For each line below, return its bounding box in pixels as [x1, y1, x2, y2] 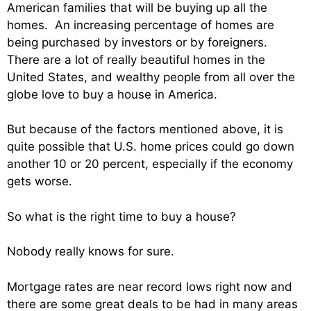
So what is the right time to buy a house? [7, 209, 236, 224]
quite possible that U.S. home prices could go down [7, 140, 294, 154]
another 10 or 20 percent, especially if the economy [7, 157, 293, 171]
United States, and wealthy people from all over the [7, 69, 295, 84]
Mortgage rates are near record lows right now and [7, 279, 292, 294]
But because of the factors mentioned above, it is [7, 122, 283, 137]
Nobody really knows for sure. [7, 244, 174, 259]
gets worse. [7, 174, 72, 189]
